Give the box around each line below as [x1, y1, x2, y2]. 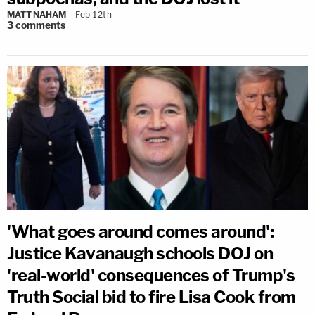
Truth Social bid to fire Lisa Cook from [7, 286, 296, 307]
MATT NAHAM [7, 9, 66, 20]
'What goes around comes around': [7, 221, 274, 242]
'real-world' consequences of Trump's [7, 264, 295, 285]
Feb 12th [75, 9, 112, 20]
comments [15, 19, 65, 31]
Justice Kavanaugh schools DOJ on [7, 243, 273, 264]
